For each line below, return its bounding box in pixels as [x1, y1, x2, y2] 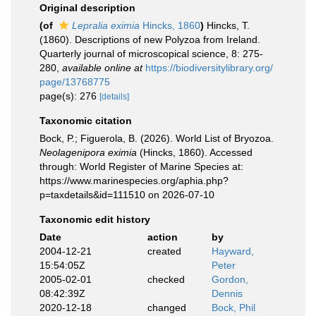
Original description [39, 2, 135, 13]
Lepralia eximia [72, 20, 140, 31]
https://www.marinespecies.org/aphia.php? [39, 175, 229, 186]
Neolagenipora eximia [39, 147, 137, 158]
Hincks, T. [207, 20, 250, 31]
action [147, 231, 178, 243]
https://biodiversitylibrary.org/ [145, 62, 273, 73]
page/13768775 [39, 76, 110, 87]
